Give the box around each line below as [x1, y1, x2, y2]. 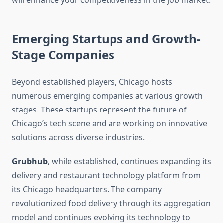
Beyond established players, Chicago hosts [12, 76, 172, 88]
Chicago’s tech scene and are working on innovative [12, 118, 207, 129]
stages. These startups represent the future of [12, 104, 187, 115]
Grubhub [12, 156, 48, 167]
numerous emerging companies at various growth [12, 90, 203, 102]
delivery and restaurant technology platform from [12, 170, 201, 181]
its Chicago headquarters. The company [12, 184, 162, 195]
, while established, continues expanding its [48, 156, 211, 167]
